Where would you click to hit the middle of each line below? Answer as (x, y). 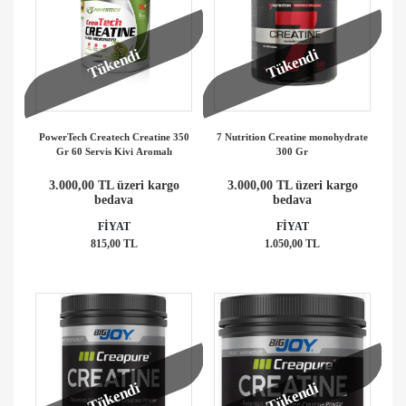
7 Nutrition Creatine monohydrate (292, 136)
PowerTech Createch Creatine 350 (114, 136)
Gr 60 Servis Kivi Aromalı (114, 151)
